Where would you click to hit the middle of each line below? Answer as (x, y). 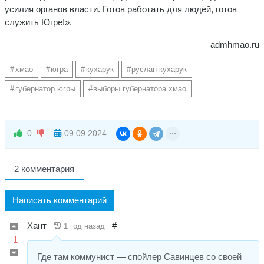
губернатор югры (45, 88)
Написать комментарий (60, 200)
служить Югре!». (38, 22)
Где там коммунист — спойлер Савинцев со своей (139, 256)
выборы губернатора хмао (140, 88)
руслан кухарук (159, 69)
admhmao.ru (235, 44)
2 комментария (44, 169)
